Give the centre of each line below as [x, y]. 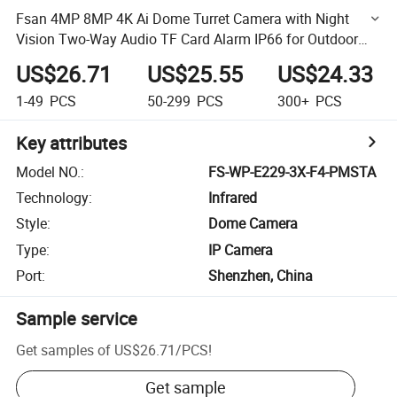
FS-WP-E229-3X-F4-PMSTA [292, 171]
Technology [53, 198]
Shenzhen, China [261, 276]
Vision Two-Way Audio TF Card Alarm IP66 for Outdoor [187, 39]
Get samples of [64, 350]
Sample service [77, 319]
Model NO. [49, 171]
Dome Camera [253, 224]
